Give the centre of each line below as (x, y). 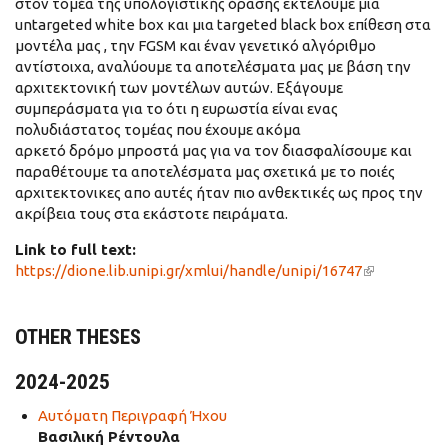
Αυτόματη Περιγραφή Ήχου (132, 415)
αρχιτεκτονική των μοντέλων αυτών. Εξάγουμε (179, 87)
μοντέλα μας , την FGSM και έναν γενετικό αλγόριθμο (195, 45)
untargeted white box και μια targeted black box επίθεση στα (223, 24)
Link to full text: (77, 249)
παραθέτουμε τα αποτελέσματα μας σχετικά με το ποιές (205, 171)
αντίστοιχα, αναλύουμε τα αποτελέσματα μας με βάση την (213, 66)
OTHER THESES (78, 337)
